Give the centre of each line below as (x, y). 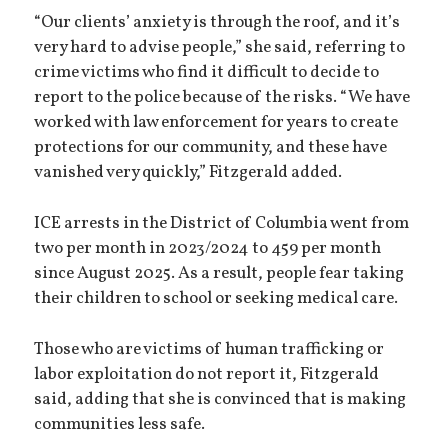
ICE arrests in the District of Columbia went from (222, 223)
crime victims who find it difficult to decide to (207, 73)
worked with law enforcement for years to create (216, 123)
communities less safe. (120, 424)
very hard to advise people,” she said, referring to (220, 48)
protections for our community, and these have (211, 148)
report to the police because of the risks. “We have (222, 98)
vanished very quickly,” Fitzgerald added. (188, 173)
